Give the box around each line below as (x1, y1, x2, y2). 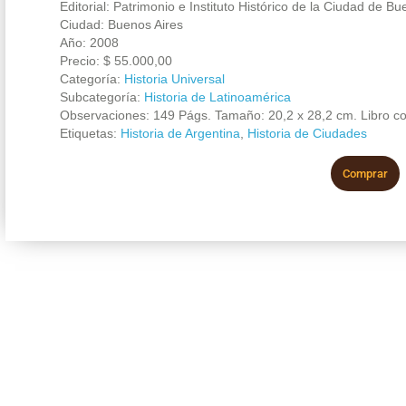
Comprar (342, 166, 388, 180)
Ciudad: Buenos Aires (59, 16, 183, 32)
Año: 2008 (59, 34, 119, 50)
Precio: (59, 53, 103, 68)
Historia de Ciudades (246, 125, 367, 140)
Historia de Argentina (120, 125, 240, 140)
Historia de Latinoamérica (143, 89, 291, 104)
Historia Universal (123, 71, 225, 86)
